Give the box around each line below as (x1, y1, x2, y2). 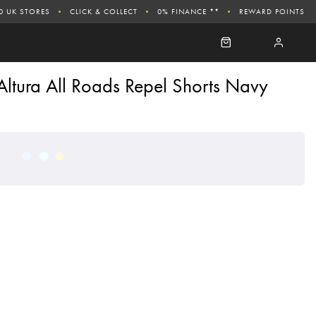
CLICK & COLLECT (70, 6, 138, 16)
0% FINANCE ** (157, 6, 219, 16)
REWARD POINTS (239, 6, 305, 16)
